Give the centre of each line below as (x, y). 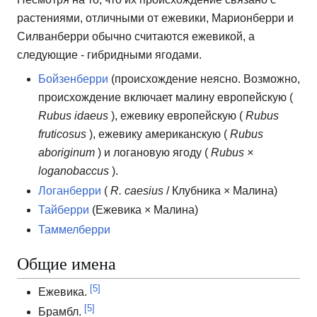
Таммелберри (74, 230)
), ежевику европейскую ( (177, 116)
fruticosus (62, 134)
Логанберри (70, 190)
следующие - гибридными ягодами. (109, 55)
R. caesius (137, 190)
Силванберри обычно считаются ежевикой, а (136, 37)
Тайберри (64, 210)
